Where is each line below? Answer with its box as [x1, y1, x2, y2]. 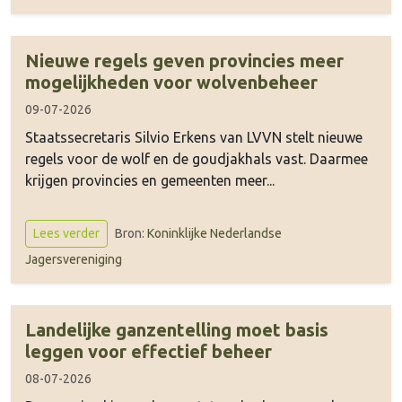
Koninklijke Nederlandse [147, 225, 282, 240]
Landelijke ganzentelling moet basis [25, 319, 328, 340]
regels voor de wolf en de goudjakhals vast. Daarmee [25, 151, 368, 167]
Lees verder [33, 226, 100, 240]
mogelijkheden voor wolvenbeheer [25, 72, 318, 92]
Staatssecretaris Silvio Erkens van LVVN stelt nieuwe [25, 129, 363, 145]
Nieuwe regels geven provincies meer [25, 50, 344, 71]
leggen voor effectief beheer [25, 341, 272, 362]
